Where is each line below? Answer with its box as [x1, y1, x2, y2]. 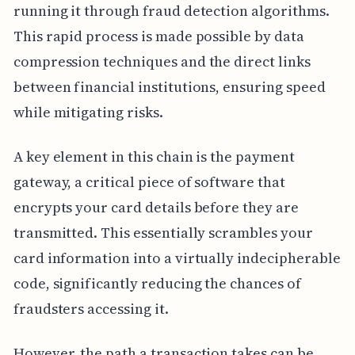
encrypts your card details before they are [13, 197, 299, 217]
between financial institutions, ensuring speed [13, 76, 326, 97]
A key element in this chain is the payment [13, 146, 295, 166]
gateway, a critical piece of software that [13, 171, 285, 192]
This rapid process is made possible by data [13, 25, 304, 46]
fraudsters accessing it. [13, 298, 169, 319]
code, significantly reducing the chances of [13, 273, 301, 293]
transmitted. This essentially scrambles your [13, 222, 313, 242]
